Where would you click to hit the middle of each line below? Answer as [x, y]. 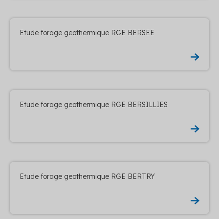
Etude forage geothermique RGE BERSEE [87, 33]
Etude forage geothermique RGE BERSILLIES [94, 104]
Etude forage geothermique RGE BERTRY [87, 176]
